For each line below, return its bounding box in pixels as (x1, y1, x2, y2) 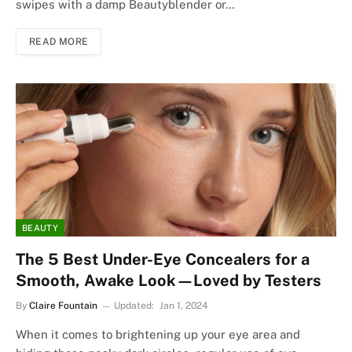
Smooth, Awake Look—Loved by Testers (16, 271, 321, 291)
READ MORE (29, 36, 89, 48)
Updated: (114, 300, 154, 312)
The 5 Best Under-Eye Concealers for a (16, 250, 310, 269)
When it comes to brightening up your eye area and (16, 328, 300, 342)
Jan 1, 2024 (159, 300, 208, 312)
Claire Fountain (29, 300, 97, 312)
